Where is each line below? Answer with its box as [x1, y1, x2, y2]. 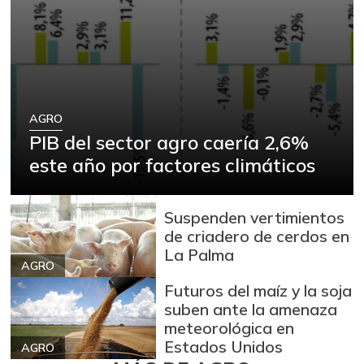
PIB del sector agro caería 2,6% [29, 129, 310, 154]
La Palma [164, 245, 235, 266]
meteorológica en [164, 317, 295, 338]
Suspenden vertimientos [164, 207, 345, 228]
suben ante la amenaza [164, 298, 338, 319]
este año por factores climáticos [29, 152, 316, 177]
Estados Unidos [164, 336, 284, 357]
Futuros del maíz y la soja [164, 279, 353, 301]
